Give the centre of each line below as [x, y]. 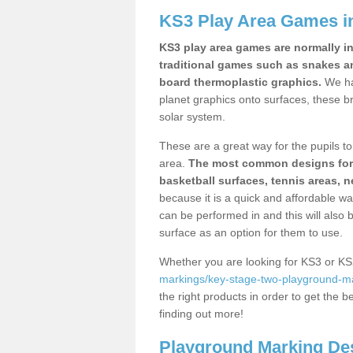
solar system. [192, 117]
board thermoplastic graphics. [240, 82]
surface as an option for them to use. [251, 232]
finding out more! [203, 314]
